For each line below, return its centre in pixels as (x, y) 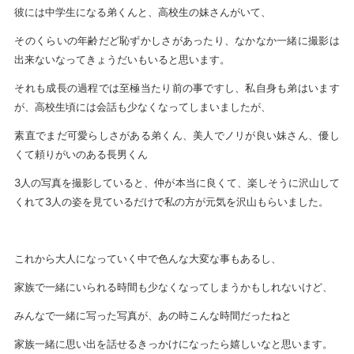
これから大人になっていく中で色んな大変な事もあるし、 (148, 259)
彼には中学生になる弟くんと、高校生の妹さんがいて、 (143, 12)
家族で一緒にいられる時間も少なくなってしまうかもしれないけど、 (174, 287)
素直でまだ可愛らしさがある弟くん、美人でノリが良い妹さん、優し (177, 136)
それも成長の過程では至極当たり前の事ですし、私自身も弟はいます (177, 88)
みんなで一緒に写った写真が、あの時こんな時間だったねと (153, 316)
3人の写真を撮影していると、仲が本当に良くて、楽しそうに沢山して (177, 183)
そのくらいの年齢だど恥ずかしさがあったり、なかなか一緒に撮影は (177, 41)
